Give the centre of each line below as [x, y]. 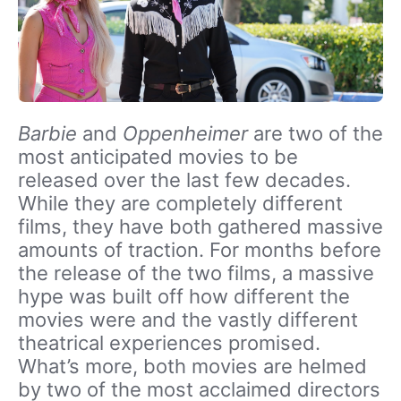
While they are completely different [180, 203]
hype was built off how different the [184, 296]
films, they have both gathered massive [200, 226]
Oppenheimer [185, 133]
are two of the [316, 133]
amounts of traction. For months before [200, 249]
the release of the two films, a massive [196, 273]
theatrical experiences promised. [169, 342]
